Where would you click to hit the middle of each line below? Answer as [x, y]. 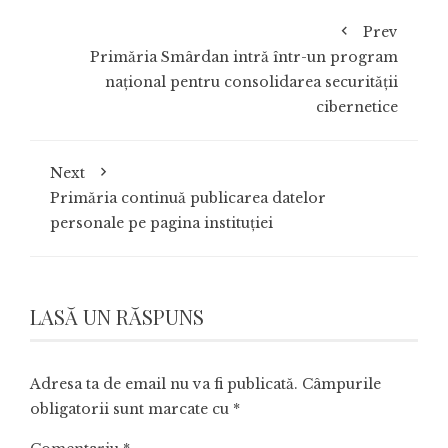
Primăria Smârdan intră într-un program [244, 56]
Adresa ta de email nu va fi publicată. [164, 383]
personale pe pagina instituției [161, 222]
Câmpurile [341, 383]
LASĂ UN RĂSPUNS [117, 316]
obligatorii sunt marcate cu [131, 408]
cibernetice [357, 106]
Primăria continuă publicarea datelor [188, 197]
